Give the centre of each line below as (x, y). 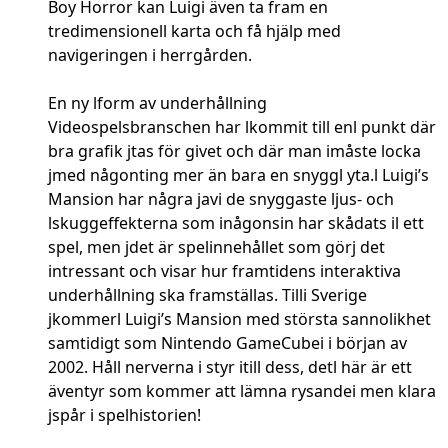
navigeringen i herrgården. (150, 55)
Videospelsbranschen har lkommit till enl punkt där (242, 127)
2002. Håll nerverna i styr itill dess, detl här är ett (230, 367)
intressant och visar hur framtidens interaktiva (224, 271)
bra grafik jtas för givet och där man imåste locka (234, 151)
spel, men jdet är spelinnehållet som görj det (216, 247)
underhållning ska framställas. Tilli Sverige (207, 295)
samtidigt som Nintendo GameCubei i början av (227, 343)
